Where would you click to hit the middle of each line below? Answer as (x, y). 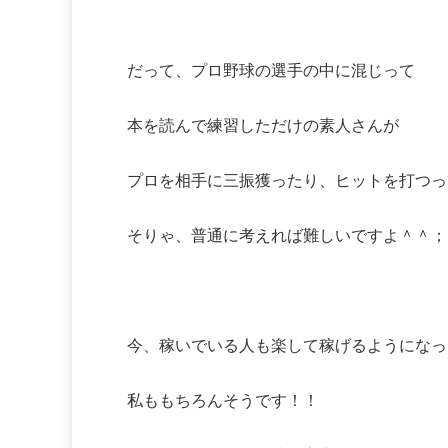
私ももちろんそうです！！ (223, 401)
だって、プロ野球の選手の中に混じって (271, 71)
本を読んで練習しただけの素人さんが (263, 126)
